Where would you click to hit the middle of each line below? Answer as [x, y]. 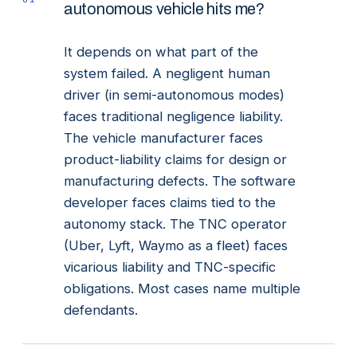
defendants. [101, 310]
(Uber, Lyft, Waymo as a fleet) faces [176, 245]
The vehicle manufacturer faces [163, 138]
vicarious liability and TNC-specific [170, 267]
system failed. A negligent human [167, 73]
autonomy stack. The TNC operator [175, 224]
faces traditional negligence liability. [173, 116]
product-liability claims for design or [175, 159]
